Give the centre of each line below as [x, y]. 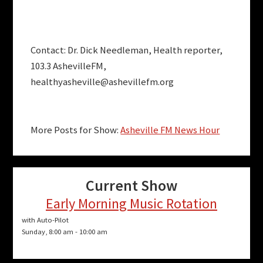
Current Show [131, 186]
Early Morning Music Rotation [131, 204]
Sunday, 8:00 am [48, 232]
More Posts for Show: [76, 130]
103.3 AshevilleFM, [69, 66]
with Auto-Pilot [45, 220]
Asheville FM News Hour [170, 130]
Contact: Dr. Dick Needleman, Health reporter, [127, 50]
